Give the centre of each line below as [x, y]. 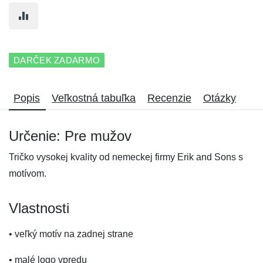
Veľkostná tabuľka [94, 98]
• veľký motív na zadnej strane [71, 234]
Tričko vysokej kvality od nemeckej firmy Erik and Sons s [126, 157]
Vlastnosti [39, 208]
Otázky [220, 98]
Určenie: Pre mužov [70, 136]
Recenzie [169, 98]
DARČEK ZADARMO [57, 60]
